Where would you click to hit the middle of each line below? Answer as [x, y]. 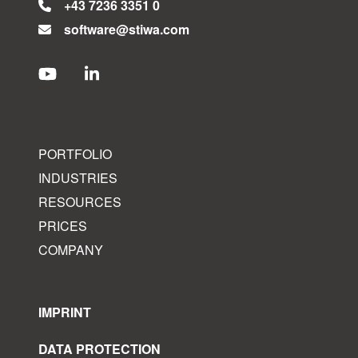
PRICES [63, 226]
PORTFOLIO [75, 154]
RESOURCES [80, 202]
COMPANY [71, 250]
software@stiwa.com [127, 29]
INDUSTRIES [78, 178]
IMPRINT [65, 312]
